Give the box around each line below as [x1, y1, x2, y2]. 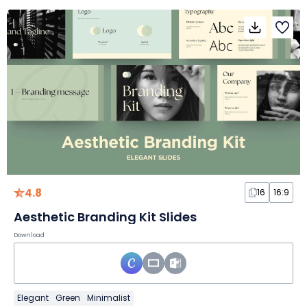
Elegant [17, 291, 49, 304]
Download [14, 230, 45, 239]
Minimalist [87, 291, 130, 304]
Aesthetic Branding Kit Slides [14, 208, 197, 225]
